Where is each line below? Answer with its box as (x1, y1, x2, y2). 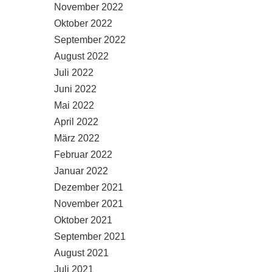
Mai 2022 (54, 100, 94, 110)
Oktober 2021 (54, 215, 112, 225)
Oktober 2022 (54, 18, 112, 29)
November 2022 (54, 2, 123, 12)
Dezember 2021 (54, 182, 123, 192)
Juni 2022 (54, 84, 97, 94)
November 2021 (54, 199, 123, 209)
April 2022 (54, 117, 98, 127)
